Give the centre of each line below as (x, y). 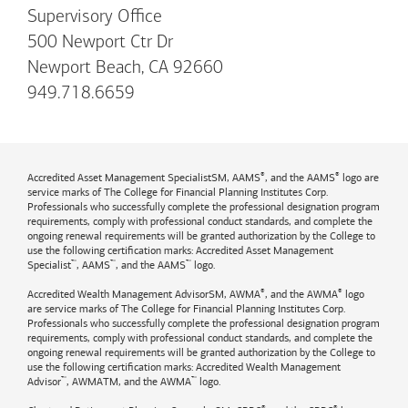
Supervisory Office (95, 18)
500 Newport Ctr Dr (100, 43)
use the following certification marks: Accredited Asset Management (180, 251)
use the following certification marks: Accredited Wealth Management (184, 367)
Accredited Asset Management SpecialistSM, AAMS (144, 178)
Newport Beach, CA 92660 (125, 69)
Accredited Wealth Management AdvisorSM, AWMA (144, 295)
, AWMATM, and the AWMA (129, 382)
